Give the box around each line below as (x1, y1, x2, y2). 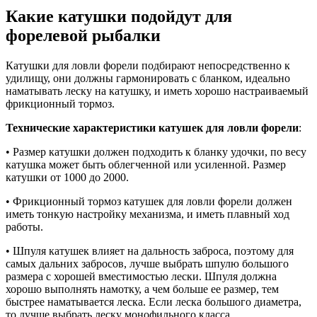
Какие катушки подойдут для (6, 7, 232, 26)
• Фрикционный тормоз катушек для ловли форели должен (6, 195, 292, 208)
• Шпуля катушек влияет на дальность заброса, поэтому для (6, 245, 294, 258)
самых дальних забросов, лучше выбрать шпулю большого (6, 258, 289, 270)
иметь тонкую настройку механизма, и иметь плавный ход (6, 208, 289, 221)
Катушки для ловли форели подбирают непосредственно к (6, 59, 290, 72)
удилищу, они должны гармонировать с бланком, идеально (6, 72, 290, 85)
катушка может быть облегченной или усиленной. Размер (6, 158, 286, 171)
